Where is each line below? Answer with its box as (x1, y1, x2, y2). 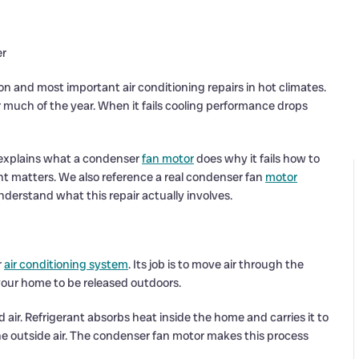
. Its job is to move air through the (128, 256, 304, 272)
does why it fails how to (194, 151, 320, 167)
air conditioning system (4, 256, 128, 272)
